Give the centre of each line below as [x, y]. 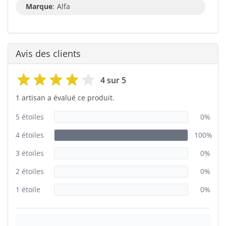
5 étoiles [30, 117]
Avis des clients [48, 53]
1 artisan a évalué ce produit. [65, 97]
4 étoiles [30, 135]
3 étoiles [30, 153]
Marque [39, 6]
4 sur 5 [113, 80]
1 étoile [28, 189]
